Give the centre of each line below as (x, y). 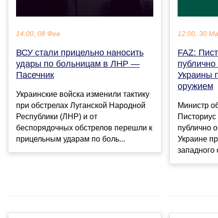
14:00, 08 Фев (38, 34)
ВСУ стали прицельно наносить (80, 52)
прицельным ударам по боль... (71, 139)
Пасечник (35, 75)
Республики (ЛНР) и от (57, 116)
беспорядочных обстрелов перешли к (84, 127)
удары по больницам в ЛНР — (78, 64)
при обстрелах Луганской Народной (81, 105)
